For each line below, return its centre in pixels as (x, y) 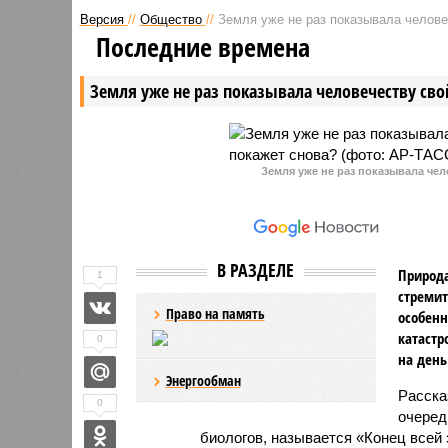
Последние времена (202, 46)
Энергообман (203, 380)
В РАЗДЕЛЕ (255, 269)
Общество (170, 19)
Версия (101, 19)
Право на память (215, 313)
